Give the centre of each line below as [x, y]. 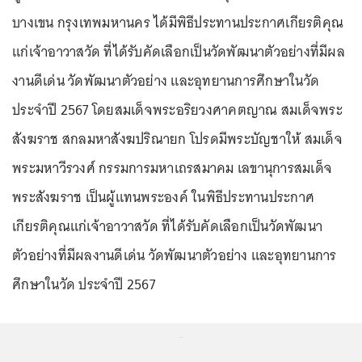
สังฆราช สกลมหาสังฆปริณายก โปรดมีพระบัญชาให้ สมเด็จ [177, 139]
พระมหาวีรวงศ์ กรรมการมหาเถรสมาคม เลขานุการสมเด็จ [172, 168]
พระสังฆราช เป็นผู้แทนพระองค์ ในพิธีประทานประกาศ [163, 197]
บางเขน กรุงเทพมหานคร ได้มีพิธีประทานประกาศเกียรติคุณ [178, 23]
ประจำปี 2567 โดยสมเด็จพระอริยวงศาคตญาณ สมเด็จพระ [177, 110]
